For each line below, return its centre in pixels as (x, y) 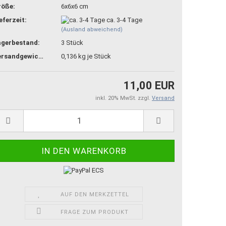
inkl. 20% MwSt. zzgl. (124, 98)
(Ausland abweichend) (92, 30)
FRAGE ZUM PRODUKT (95, 212)
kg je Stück (94, 56)
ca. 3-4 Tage (124, 20)
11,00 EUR (149, 85)
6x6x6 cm (75, 6)
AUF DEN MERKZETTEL (95, 195)
